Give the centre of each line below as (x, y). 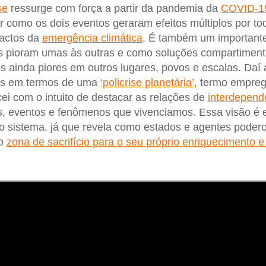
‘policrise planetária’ (147, 83)
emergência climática (92, 38)
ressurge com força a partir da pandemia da (114, 9)
